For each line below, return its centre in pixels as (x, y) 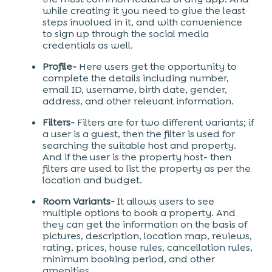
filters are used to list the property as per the (147, 168)
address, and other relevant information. (138, 101)
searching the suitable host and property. (139, 145)
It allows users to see (165, 201)
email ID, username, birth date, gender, (135, 90)
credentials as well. (88, 45)
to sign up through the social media (126, 34)
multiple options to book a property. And (139, 213)
